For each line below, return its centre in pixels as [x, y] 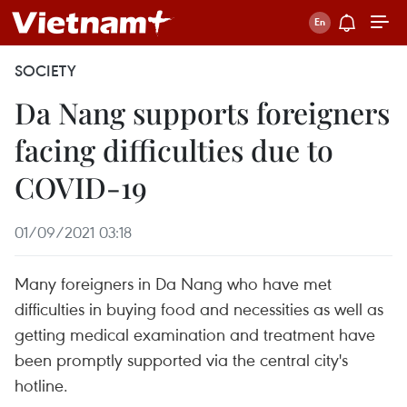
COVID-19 [81, 187]
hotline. [41, 385]
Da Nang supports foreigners [202, 112]
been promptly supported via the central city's [181, 359]
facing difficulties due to [174, 149]
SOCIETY [45, 71]
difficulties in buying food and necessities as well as [199, 308]
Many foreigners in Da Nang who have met [173, 283]
